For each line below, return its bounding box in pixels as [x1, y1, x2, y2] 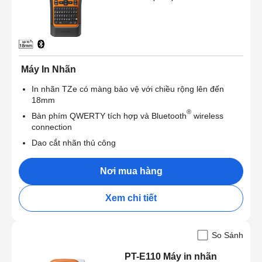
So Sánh [212, 230, 243, 240]
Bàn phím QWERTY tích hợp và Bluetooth [32, 111, 187, 120]
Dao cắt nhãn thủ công [32, 137, 116, 147]
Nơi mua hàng [99, 166, 163, 176]
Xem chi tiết [105, 192, 157, 203]
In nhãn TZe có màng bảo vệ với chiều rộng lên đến [32, 84, 224, 94]
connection [32, 122, 72, 132]
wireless [191, 111, 223, 120]
